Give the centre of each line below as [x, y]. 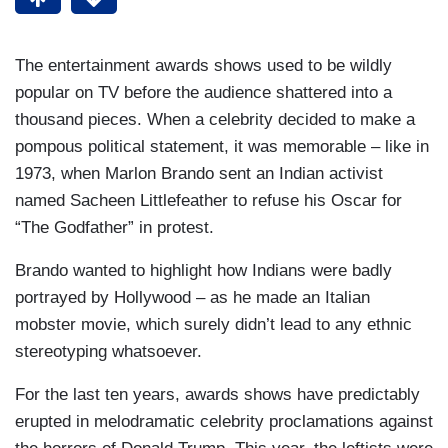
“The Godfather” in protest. [114, 228]
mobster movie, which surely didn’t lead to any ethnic [213, 325]
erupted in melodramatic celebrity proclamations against [224, 422]
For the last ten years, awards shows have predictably [217, 395]
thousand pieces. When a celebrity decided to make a [215, 120]
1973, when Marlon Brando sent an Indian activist [199, 174]
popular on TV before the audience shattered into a [203, 93]
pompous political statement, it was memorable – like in [222, 147]
